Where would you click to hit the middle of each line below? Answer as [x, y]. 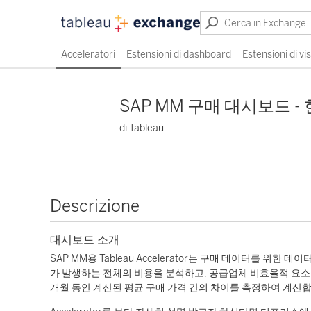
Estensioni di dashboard [179, 54]
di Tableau [142, 128]
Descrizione [95, 206]
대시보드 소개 [85, 240]
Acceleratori [88, 54]
